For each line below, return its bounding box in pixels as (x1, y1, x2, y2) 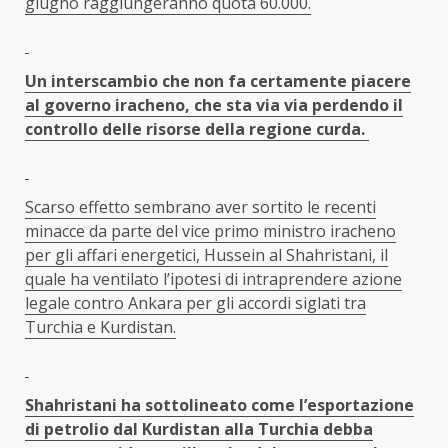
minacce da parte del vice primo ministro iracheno (25, 219, 396, 242)
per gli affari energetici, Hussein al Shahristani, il (25, 243, 388, 266)
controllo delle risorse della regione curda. (25, 117, 369, 140)
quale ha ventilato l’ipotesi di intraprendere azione (25, 267, 402, 290)
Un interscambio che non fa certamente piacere (25, 69, 411, 92)
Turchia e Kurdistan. (25, 315, 176, 338)
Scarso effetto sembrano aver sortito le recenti (25, 195, 376, 218)
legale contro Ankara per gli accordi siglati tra (25, 291, 366, 314)
